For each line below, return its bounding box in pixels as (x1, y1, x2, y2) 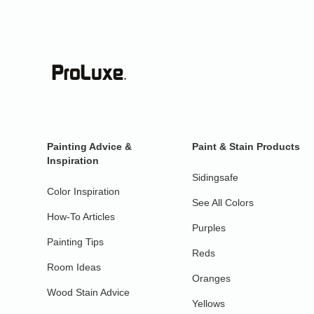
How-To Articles (47, 211, 116, 222)
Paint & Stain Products (192, 141, 301, 152)
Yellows (192, 298, 226, 309)
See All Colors (192, 197, 254, 208)
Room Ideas (47, 261, 102, 273)
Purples (192, 222, 226, 233)
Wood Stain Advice (47, 287, 130, 298)
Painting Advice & (47, 141, 132, 152)
